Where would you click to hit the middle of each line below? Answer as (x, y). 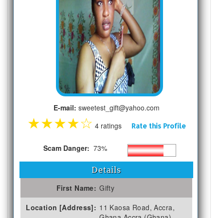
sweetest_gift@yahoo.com (118, 107)
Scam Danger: (67, 148)
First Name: (76, 188)
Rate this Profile (158, 126)
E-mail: (65, 107)
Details (106, 170)
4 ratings (112, 125)
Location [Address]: (61, 207)
